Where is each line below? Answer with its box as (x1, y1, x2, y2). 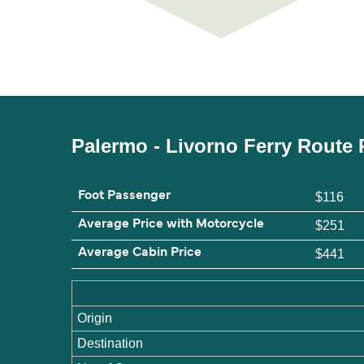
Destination (77, 336, 144, 351)
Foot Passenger (78, 190, 171, 202)
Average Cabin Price (78, 247, 201, 259)
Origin (77, 311, 113, 326)
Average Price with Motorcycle (78, 219, 264, 231)
